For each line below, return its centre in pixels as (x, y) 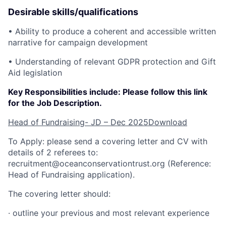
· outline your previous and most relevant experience (109, 213)
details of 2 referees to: (53, 152)
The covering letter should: (59, 194)
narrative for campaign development (78, 42)
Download (168, 122)
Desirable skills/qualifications (73, 12)
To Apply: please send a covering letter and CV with (108, 141)
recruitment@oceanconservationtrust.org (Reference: (109, 163)
